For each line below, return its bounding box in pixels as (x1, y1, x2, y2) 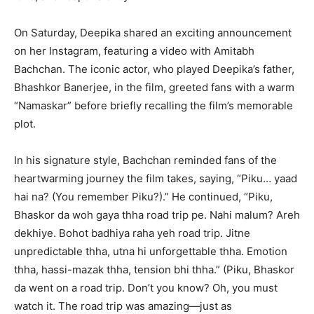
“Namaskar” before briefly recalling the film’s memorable (14, 99, 293, 113)
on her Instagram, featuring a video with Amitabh (14, 44, 254, 58)
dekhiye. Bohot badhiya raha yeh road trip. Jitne (14, 226, 250, 240)
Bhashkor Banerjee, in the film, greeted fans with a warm (14, 81, 294, 95)
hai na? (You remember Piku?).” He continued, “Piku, (14, 190, 273, 204)
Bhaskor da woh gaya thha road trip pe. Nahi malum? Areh (14, 208, 300, 222)
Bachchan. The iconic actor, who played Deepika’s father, (14, 62, 294, 76)
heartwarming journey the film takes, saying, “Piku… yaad (14, 172, 297, 186)
